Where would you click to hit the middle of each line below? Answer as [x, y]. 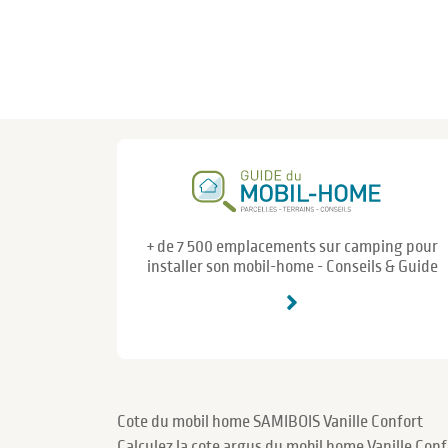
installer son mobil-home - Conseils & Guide [292, 267]
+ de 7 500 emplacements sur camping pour [292, 247]
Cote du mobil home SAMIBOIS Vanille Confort [270, 422]
